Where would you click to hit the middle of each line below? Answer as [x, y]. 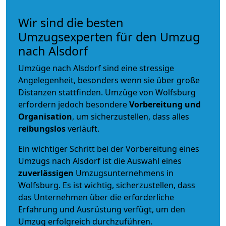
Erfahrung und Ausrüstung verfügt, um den [102, 209]
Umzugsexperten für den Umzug [109, 37]
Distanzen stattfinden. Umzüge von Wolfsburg [107, 92]
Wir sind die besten [71, 22]
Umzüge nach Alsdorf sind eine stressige [96, 68]
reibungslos [42, 128]
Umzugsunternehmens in [125, 173]
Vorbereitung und [165, 104]
